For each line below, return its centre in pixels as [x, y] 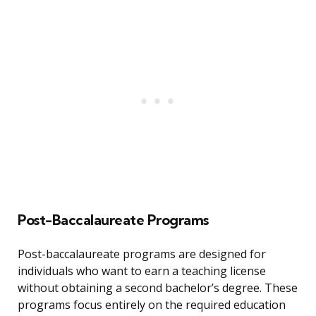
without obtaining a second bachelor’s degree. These [158, 288]
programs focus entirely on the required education [152, 305]
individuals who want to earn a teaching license [142, 271]
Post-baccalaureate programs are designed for [142, 254]
